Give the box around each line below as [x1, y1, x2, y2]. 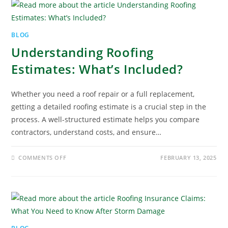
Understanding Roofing [11, 44, 154, 61]
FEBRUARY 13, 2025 [160, 154, 217, 162]
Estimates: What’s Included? [11, 61, 183, 78]
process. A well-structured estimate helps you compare [11, 115, 200, 125]
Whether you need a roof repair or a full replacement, [11, 89, 195, 99]
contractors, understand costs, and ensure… [11, 127, 162, 137]
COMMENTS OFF [18, 154, 67, 162]
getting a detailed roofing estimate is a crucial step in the [11, 102, 207, 112]
